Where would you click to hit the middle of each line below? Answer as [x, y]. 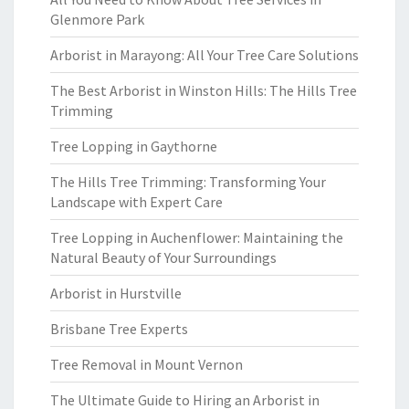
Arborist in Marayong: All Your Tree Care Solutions [204, 55]
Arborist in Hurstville [116, 293]
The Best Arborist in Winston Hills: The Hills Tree [204, 90]
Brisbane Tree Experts [119, 329]
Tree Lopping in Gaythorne [134, 146]
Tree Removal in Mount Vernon [147, 364]
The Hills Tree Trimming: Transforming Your [188, 182]
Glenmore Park [97, 19]
